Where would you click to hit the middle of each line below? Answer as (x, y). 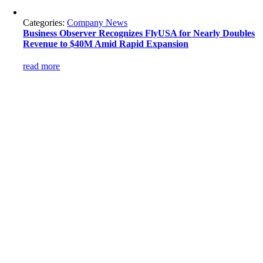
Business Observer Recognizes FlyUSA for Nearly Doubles (139, 33)
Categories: (45, 23)
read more (42, 66)
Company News (97, 23)
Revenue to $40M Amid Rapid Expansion (106, 44)
